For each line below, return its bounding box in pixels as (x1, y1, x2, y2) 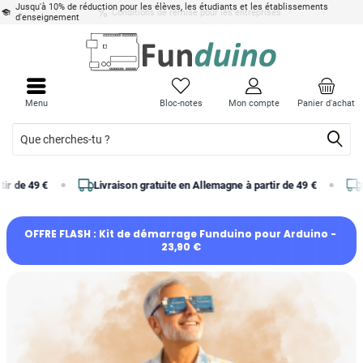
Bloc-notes (160, 98, 203, 109)
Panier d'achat (297, 98, 356, 109)
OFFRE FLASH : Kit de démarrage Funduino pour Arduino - (23, 227, 336, 241)
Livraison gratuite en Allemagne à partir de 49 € (18, 179, 241, 191)
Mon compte (228, 98, 280, 109)
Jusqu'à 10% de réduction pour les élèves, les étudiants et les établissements (14, 2, 327, 12)
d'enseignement (14, 12, 78, 23)
